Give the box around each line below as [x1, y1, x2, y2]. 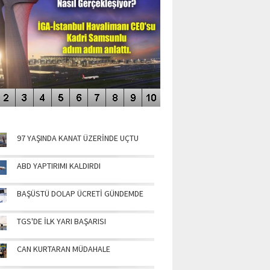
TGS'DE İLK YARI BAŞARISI [17, 216, 106, 227]
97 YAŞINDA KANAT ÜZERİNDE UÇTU [17, 133, 139, 143]
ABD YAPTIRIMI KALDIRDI [17, 160, 101, 171]
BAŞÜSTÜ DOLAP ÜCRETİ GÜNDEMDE [17, 188, 143, 199]
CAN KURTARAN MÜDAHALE [17, 243, 110, 254]
